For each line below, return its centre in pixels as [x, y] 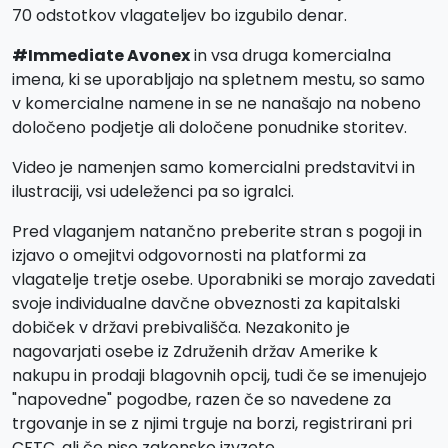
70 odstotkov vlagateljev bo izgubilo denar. [179, 15]
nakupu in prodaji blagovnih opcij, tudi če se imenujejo [219, 375]
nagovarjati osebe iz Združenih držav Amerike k [195, 351]
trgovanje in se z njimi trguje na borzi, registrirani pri [212, 423]
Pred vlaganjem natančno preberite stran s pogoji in [217, 231]
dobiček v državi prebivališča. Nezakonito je [181, 327]
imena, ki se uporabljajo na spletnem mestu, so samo [218, 79]
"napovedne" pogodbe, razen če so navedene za [201, 399]
